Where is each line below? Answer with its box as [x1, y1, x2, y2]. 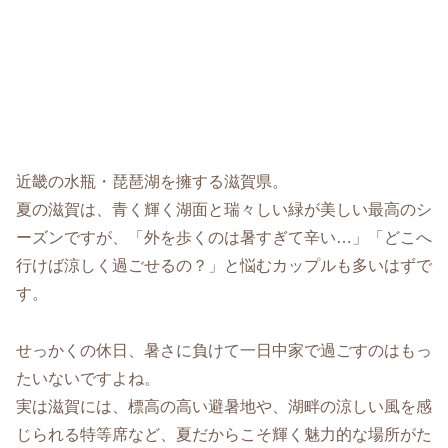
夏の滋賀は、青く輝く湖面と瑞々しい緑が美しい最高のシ [16, 201, 432, 219]
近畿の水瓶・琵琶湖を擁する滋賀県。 [16, 173, 288, 191]
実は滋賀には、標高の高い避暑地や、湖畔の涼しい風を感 [16, 398, 432, 415]
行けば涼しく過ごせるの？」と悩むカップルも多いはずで [16, 257, 432, 275]
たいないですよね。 [16, 370, 160, 387]
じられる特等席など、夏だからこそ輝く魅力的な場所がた [16, 426, 432, 443]
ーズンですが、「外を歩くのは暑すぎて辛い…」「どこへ [16, 229, 432, 247]
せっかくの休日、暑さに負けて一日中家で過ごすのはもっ [16, 342, 432, 359]
